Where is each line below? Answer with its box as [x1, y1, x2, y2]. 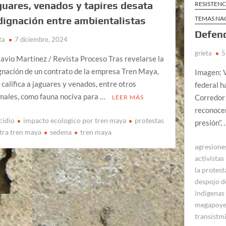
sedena [50, 127, 72, 136]
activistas [195, 153, 224, 162]
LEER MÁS [112, 93, 144, 101]
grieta [195, 49, 212, 58]
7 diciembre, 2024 [15, 35, 68, 44]
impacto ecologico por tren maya [23, 116, 127, 125]
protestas [135, 116, 164, 125]
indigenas [195, 188, 225, 197]
